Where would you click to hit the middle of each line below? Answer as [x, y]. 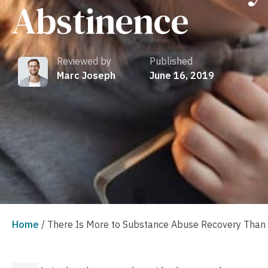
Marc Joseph [86, 75]
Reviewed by [84, 61]
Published [171, 61]
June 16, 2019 [182, 75]
